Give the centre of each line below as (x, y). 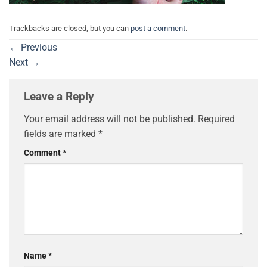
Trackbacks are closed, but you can (70, 28)
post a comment (158, 28)
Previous (38, 48)
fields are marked (61, 133)
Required (216, 119)
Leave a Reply (60, 97)
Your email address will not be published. (110, 119)
